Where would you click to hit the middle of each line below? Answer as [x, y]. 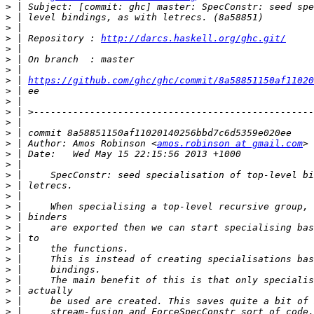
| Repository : [56, 39]
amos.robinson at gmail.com [230, 144]
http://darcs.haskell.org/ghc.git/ [193, 39]
